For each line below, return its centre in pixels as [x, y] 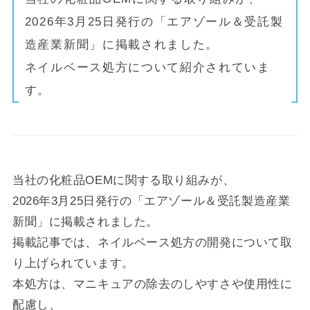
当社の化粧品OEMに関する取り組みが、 [124, 180]
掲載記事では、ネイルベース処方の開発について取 [152, 242]
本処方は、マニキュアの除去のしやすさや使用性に [152, 284]
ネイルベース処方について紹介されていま [147, 67]
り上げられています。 [73, 263]
